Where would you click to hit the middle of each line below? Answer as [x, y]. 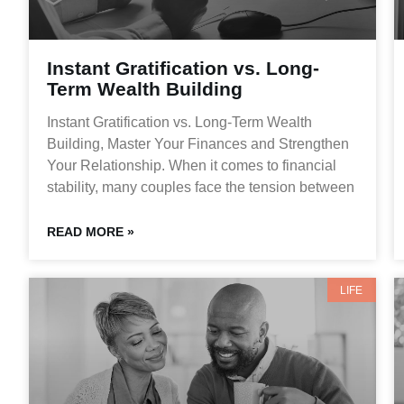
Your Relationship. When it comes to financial [192, 166]
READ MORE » [91, 232]
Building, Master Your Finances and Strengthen [198, 144]
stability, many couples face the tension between [201, 188]
